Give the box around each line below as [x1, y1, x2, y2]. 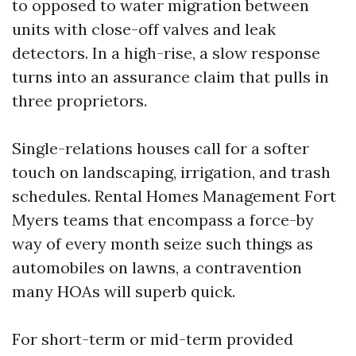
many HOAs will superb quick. [12, 281, 235, 301]
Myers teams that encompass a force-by [12, 210, 314, 230]
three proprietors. [12, 91, 147, 110]
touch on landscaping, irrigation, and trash [12, 162, 331, 182]
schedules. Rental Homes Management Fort [12, 186, 336, 206]
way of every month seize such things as [12, 234, 313, 253]
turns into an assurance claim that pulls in [12, 67, 329, 87]
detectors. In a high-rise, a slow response [12, 43, 320, 63]
